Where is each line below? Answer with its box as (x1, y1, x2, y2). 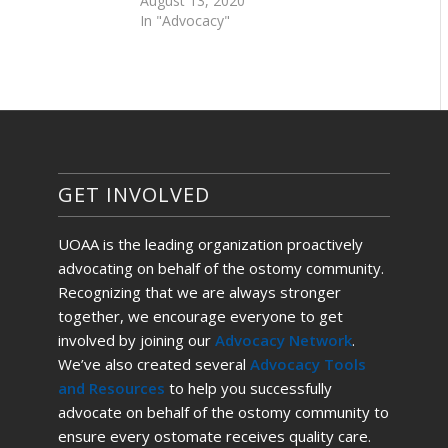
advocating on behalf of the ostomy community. (57, 257, 384, 278)
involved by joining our (57, 329, 215, 350)
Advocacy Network (214, 329, 352, 350)
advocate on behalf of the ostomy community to (57, 401, 389, 422)
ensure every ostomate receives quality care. (57, 425, 371, 446)
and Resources (57, 377, 165, 398)
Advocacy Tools (249, 353, 366, 374)
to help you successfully (164, 377, 332, 398)
